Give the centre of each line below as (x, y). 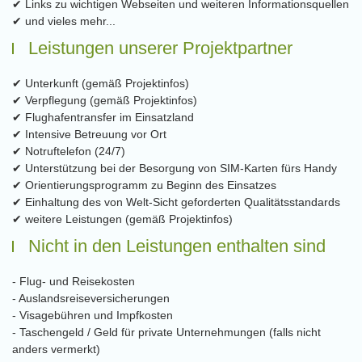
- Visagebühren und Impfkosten (93, 315)
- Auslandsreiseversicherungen (91, 298)
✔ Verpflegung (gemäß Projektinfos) (105, 100)
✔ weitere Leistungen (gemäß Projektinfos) (122, 219)
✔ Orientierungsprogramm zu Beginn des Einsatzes (144, 185)
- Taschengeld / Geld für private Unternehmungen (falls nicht (166, 332)
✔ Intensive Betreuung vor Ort (89, 134)
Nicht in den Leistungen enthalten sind (177, 246)
